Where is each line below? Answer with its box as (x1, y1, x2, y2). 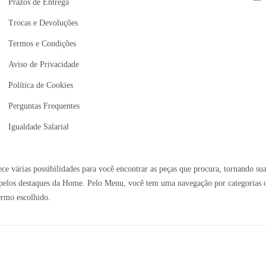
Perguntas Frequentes (8, 102, 80, 110)
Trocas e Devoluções (8, 18, 78, 27)
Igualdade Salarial (8, 122, 69, 131)
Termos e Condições (8, 39, 76, 48)
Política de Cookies (8, 81, 73, 90)
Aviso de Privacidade (8, 60, 79, 69)
